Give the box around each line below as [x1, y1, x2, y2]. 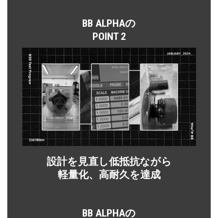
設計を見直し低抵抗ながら [46, 155, 172, 167]
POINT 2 [92, 30, 126, 42]
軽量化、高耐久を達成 [57, 168, 161, 181]
